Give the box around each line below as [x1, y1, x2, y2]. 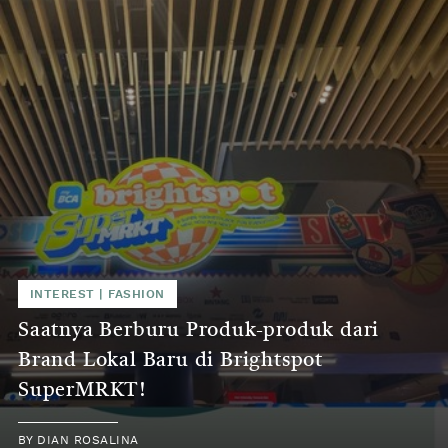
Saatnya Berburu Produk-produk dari [18, 321, 380, 342]
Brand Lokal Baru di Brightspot [18, 351, 323, 372]
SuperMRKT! [18, 381, 147, 402]
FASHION [108, 288, 165, 301]
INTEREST [30, 288, 95, 301]
